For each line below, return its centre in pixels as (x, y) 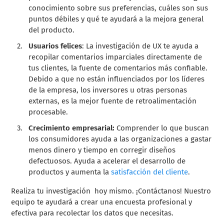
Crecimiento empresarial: (72, 128)
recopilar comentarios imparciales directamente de (115, 57)
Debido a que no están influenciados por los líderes (117, 79)
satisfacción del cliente (150, 172)
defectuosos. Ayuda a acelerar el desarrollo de (107, 161)
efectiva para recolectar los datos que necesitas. (93, 213)
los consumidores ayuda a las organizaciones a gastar (120, 139)
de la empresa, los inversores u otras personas (108, 90)
